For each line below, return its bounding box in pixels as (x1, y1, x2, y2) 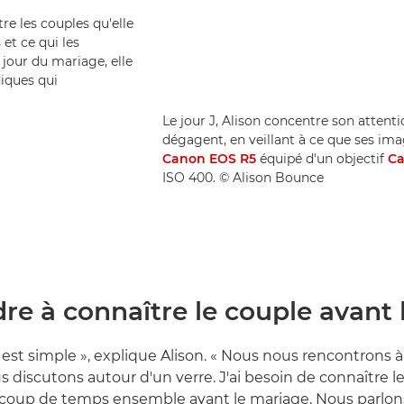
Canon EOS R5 (161, 151, 256, 168)
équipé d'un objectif (255, 151, 388, 168)
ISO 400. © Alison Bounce (161, 170, 324, 187)
